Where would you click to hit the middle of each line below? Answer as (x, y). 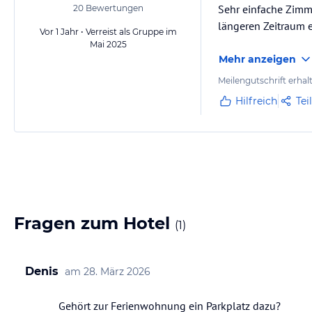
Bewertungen (113, 8)
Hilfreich (256, 101)
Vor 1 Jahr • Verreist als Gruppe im (108, 32)
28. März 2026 (117, 272)
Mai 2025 (108, 44)
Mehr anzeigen (257, 59)
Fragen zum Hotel (94, 223)
